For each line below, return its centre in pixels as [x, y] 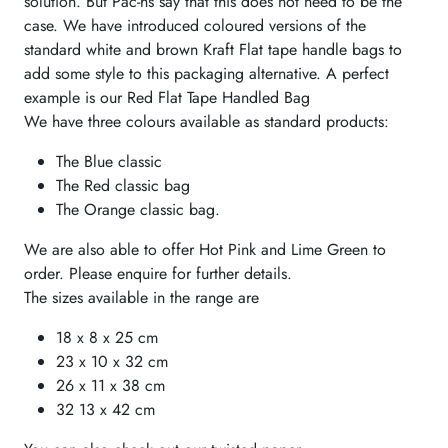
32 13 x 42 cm [105, 409]
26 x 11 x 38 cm [110, 385]
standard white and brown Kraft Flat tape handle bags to [213, 49]
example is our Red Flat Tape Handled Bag [167, 97]
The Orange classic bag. [138, 209]
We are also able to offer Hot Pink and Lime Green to [205, 249]
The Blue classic [109, 161]
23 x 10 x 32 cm [112, 361]
